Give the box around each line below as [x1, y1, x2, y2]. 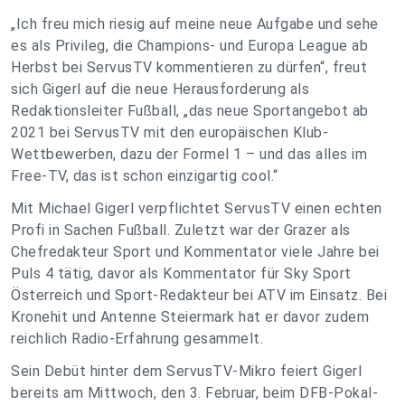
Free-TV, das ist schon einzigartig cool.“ [11, 167, 278, 184]
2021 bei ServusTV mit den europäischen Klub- [11, 124, 328, 141]
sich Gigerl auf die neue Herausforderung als [11, 80, 309, 98]
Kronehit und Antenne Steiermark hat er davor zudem [11, 308, 369, 325]
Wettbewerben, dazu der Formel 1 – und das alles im [11, 146, 367, 163]
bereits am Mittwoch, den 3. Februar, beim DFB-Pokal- [11, 384, 378, 401]
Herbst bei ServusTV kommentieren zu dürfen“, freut [11, 59, 367, 76]
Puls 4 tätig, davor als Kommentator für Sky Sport [11, 265, 352, 282]
